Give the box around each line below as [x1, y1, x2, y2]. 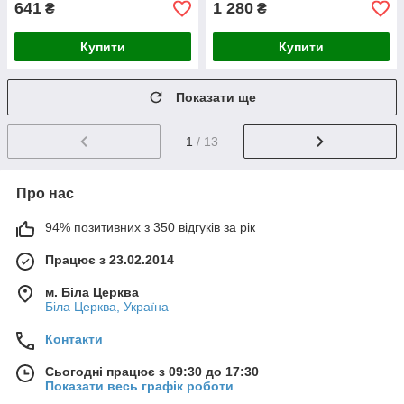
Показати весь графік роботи [45, 378, 234, 393]
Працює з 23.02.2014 [45, 252, 174, 267]
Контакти [45, 331, 103, 346]
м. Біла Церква [45, 284, 139, 299]
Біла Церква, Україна [45, 298, 169, 314]
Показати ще [176, 90, 256, 105]
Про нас [16, 185, 74, 201]
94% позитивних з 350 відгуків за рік [45, 219, 255, 234]
